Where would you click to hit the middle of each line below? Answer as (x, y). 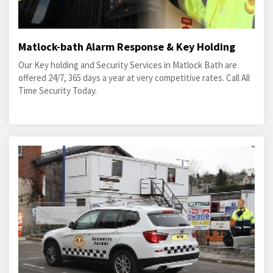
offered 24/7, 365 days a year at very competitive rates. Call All (134, 78)
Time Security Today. (58, 90)
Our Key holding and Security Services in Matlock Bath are (128, 65)
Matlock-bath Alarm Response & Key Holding (127, 47)
